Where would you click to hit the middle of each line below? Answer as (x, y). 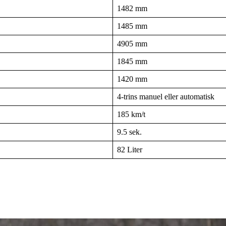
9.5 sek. (129, 132)
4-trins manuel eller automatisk (166, 96)
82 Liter (130, 149)
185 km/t (131, 114)
